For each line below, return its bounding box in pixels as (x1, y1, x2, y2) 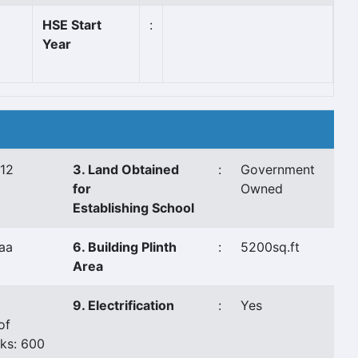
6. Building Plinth (73, 239, 177, 255)
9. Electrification (73, 297, 174, 313)
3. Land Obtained (73, 161, 179, 177)
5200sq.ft (241, 239, 300, 255)
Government (241, 161, 315, 177)
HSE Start (42, 17, 101, 33)
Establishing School (73, 200, 194, 216)
